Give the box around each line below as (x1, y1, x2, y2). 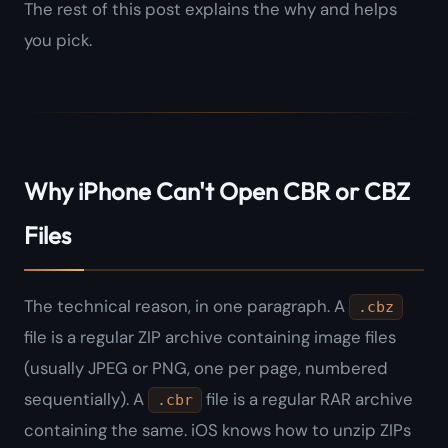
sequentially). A (24, 388, 148, 411)
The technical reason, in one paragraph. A (24, 295, 349, 318)
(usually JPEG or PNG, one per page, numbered (24, 357, 388, 380)
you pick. (24, 29, 92, 52)
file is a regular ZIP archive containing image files (24, 326, 396, 349)
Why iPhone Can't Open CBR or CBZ (24, 176, 410, 207)
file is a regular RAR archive (202, 388, 413, 411)
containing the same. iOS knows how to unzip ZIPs (24, 419, 411, 442)
